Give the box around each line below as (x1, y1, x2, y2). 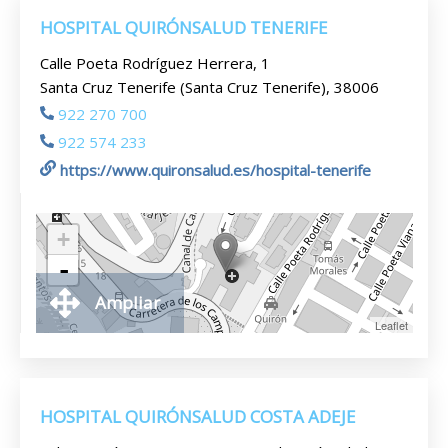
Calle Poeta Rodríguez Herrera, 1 (40, 53, 270, 73)
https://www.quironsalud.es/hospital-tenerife (60, 160, 371, 180)
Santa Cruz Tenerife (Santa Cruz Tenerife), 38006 (40, 77, 379, 97)
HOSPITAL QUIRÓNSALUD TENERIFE (40, 16, 328, 39)
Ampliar (95, 291, 160, 314)
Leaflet (375, 317, 408, 333)
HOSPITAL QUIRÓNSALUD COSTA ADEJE (40, 405, 356, 428)
